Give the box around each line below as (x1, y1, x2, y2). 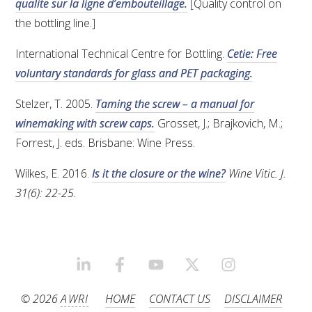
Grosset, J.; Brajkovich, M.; (155, 116, 283, 132)
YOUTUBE (163, 260, 210, 276)
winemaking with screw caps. (15, 116, 155, 132)
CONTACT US (148, 291, 210, 307)
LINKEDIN (91, 260, 137, 276)
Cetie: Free (227, 46, 278, 62)
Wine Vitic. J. (226, 166, 287, 182)
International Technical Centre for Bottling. (15, 46, 228, 62)
